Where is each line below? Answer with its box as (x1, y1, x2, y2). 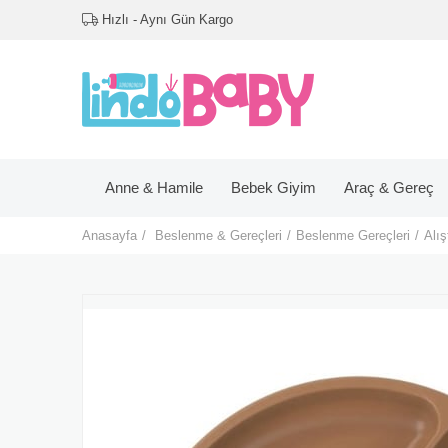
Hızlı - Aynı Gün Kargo (98, 12, 233, 27)
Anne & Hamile (104, 179, 203, 196)
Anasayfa (82, 228, 137, 243)
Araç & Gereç (343, 179, 434, 196)
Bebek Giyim (230, 179, 316, 196)
